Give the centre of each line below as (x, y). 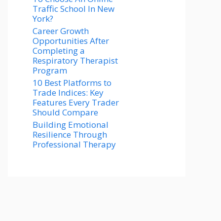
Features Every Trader (76, 102)
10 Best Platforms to (72, 83)
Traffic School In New (74, 9)
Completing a (59, 51)
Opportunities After (71, 41)
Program (50, 70)
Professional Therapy (74, 144)
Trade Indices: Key (68, 92)
